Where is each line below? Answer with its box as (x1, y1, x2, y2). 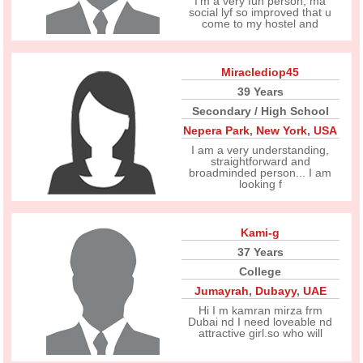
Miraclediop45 (221, 66, 300, 79)
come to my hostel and (202, 17, 319, 30)
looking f (238, 177, 282, 190)
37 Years (237, 246, 284, 258)
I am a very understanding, (191, 143, 330, 156)
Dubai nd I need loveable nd (188, 315, 333, 328)
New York (256, 124, 308, 137)
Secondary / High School (191, 105, 329, 117)
